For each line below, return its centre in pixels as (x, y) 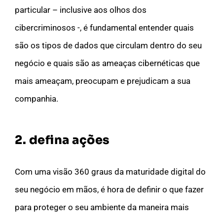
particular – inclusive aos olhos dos (81, 10)
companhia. (37, 98)
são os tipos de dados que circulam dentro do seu (108, 45)
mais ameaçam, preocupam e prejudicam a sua (103, 81)
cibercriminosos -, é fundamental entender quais (104, 27)
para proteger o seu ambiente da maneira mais (102, 207)
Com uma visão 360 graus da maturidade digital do (110, 171)
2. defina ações (62, 140)
